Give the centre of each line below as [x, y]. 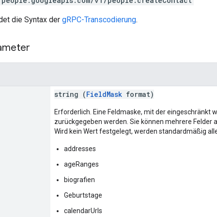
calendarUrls [83, 210]
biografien [79, 179]
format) [138, 94]
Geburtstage [83, 195]
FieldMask [104, 94]
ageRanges [81, 164]
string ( [70, 94]
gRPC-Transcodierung [99, 19]
